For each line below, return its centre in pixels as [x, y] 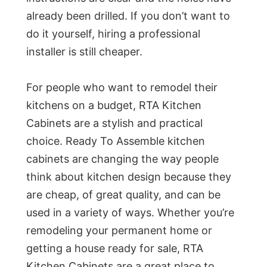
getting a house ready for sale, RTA [115, 249]
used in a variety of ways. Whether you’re [130, 213]
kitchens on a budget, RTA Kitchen [114, 105]
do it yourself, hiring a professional [113, 34]
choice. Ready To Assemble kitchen [116, 141]
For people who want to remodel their [122, 88]
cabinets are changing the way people [122, 159]
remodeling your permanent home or [119, 231]
